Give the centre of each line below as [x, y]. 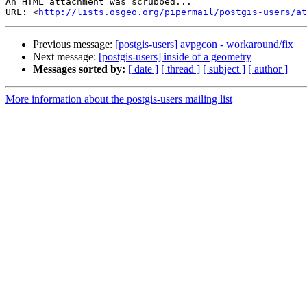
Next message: [66, 57]
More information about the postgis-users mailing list [119, 99]
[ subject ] [224, 69]
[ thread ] [181, 69]
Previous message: [74, 45]
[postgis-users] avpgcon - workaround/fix [204, 45]
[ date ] [143, 69]
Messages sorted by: [79, 69]
